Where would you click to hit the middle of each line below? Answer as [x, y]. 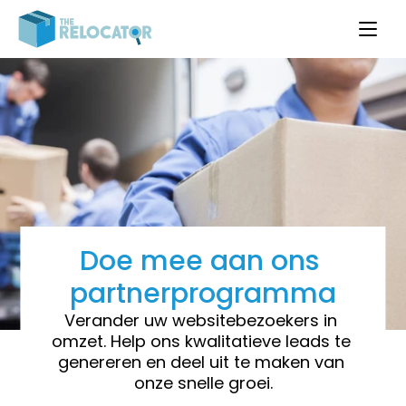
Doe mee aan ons [199, 261]
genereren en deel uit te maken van [201, 362]
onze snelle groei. [203, 383]
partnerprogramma [203, 294]
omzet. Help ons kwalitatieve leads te [201, 341]
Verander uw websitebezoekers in [201, 320]
